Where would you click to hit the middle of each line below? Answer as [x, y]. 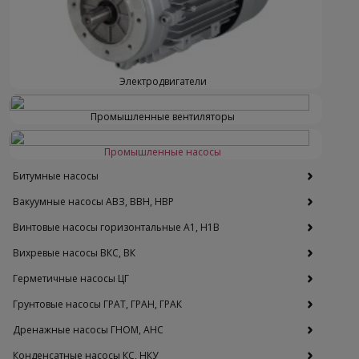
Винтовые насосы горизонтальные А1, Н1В [116, 228]
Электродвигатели [163, 82]
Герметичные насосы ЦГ [71, 279]
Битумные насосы [56, 176]
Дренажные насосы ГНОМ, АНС [88, 330]
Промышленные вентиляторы [163, 117]
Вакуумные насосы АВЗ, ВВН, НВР [93, 202]
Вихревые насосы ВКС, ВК [74, 253]
